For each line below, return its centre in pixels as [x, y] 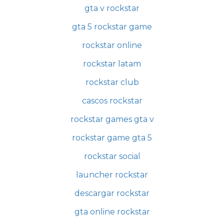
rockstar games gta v [112, 119]
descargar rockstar [112, 193]
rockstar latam [112, 63]
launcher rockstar [112, 174]
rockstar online [112, 45]
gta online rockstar [112, 211]
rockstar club [112, 82]
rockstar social [112, 156]
